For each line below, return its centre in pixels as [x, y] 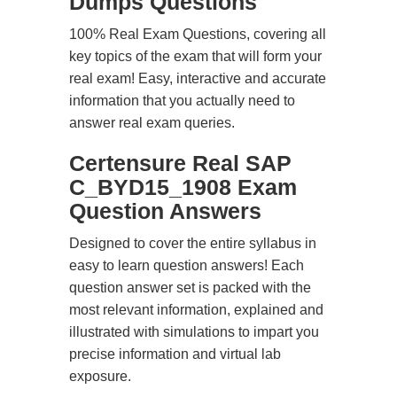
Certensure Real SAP [180, 163]
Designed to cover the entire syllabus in [193, 243]
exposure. [100, 376]
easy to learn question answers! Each [187, 265]
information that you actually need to [182, 101]
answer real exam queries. [152, 123]
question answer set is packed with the [190, 288]
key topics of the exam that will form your [195, 56]
